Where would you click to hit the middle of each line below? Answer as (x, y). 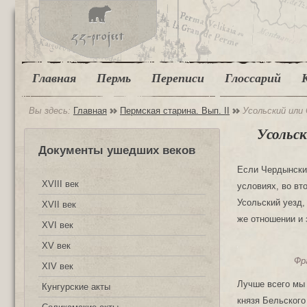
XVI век (58, 225)
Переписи (178, 78)
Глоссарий (253, 78)
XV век (56, 245)
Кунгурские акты (76, 286)
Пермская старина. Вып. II (175, 111)
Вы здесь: (51, 111)
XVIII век (60, 184)
